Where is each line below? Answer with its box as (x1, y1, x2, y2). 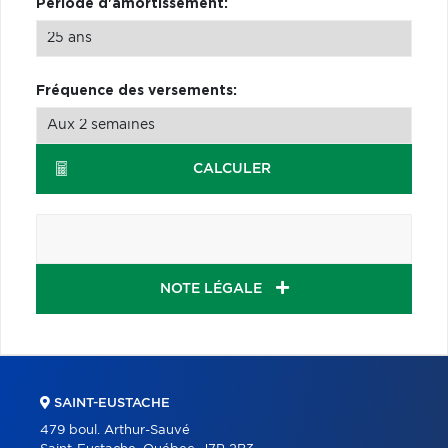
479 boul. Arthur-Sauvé (40, 423, 190, 437)
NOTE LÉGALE (159, 281, 266, 296)
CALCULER (192, 161, 271, 176)
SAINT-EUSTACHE (50, 396, 170, 410)
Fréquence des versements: (36, 83, 237, 98)
